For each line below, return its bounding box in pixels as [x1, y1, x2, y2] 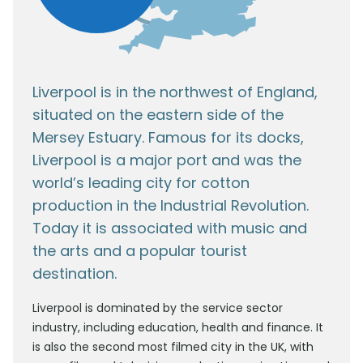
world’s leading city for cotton [32, 173, 250, 194]
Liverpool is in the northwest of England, [32, 82, 318, 103]
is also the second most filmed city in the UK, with [32, 339, 314, 356]
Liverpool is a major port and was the [32, 150, 301, 171]
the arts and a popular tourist [32, 241, 247, 262]
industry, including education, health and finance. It [32, 319, 323, 336]
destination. [32, 263, 117, 284]
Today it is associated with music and [32, 218, 307, 239]
